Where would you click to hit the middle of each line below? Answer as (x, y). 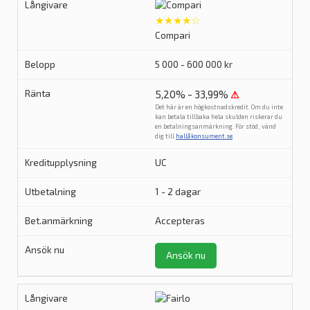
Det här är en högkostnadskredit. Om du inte (219, 107)
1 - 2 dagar (178, 192)
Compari (173, 35)
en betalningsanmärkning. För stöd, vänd (216, 126)
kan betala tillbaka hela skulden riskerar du (219, 117)
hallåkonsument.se (204, 136)
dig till (165, 136)
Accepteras (180, 221)
